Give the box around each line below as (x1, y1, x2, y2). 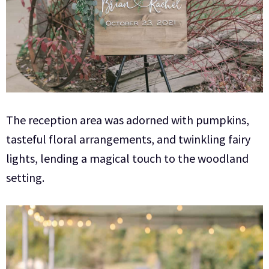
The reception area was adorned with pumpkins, (6, 112, 249, 127)
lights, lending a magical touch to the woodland (6, 150, 249, 166)
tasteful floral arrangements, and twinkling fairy (6, 131, 250, 147)
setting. (6, 169, 44, 185)
